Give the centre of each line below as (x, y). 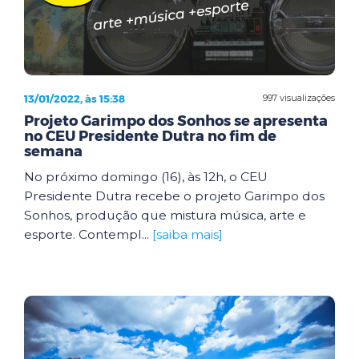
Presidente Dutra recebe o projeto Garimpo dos (174, 196)
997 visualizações (299, 98)
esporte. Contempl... (88, 234)
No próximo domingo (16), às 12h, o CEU (146, 176)
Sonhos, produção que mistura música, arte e (165, 215)
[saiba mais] (188, 234)
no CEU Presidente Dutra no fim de (150, 136)
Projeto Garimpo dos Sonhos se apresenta (176, 121)
